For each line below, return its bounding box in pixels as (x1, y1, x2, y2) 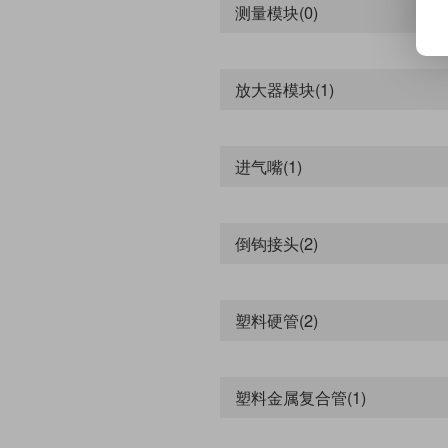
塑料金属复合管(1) (235, 384, 366, 409)
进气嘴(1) (235, 153, 302, 178)
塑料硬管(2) (235, 307, 318, 332)
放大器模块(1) (235, 76, 334, 101)
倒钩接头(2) (235, 230, 318, 255)
